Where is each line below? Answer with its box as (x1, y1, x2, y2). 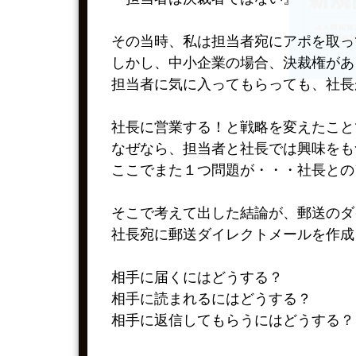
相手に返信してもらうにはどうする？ (111, 312, 354, 328)
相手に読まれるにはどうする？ (111, 291, 311, 307)
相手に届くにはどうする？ (111, 269, 283, 285)
